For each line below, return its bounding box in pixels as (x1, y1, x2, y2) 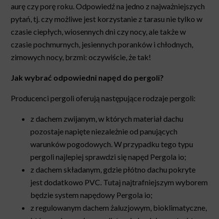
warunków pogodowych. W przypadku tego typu (30, 139, 194, 149)
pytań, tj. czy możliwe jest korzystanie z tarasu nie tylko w (11, 14, 203, 23)
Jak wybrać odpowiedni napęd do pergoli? (11, 72, 164, 82)
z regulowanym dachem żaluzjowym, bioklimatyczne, (30, 202, 207, 212)
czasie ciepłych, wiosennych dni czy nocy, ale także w (11, 26, 186, 36)
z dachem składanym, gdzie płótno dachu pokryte (30, 164, 196, 174)
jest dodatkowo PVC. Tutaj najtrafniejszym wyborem (30, 177, 208, 187)
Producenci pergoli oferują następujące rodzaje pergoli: (11, 93, 196, 103)
